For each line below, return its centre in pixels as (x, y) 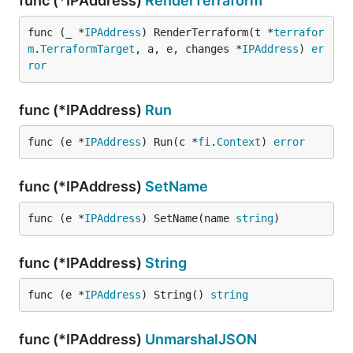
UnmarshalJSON (201, 339)
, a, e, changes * (188, 49)
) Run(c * (169, 142)
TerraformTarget (87, 49)
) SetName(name (188, 218)
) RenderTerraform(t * (207, 32)
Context (239, 142)
